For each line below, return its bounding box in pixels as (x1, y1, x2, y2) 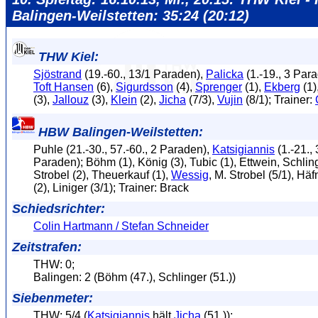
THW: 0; (33, 258, 75, 270)
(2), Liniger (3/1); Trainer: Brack (33, 181, 189, 194)
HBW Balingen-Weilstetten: (35, 124, 203, 139)
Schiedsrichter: (12, 201, 105, 216)
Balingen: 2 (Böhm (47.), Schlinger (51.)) (33, 270, 236, 283)
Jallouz (53, 93, 89, 106)
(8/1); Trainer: (243, 93, 315, 106)
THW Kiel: (35, 49, 99, 64)
